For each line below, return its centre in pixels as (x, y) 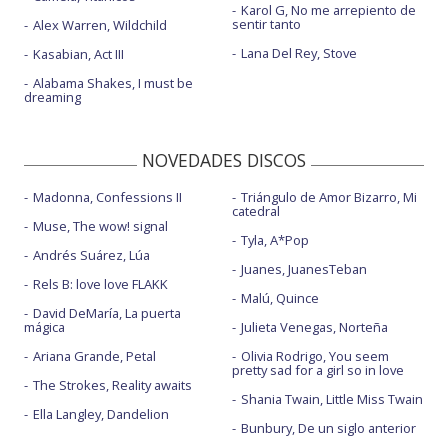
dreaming (52, 97)
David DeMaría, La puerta (107, 313)
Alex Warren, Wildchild (100, 25)
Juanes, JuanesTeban (303, 269)
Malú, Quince (279, 298)
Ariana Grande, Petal (94, 356)
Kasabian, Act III (78, 54)
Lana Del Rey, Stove (298, 53)
